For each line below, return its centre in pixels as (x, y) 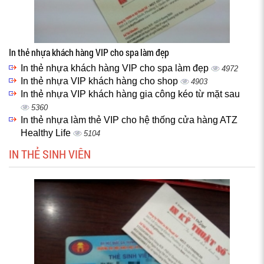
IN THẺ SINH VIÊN (50, 154)
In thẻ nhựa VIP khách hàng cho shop (100, 81)
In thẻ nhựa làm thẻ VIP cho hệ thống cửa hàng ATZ (129, 120)
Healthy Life (47, 133)
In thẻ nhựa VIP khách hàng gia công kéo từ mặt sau (130, 94)
